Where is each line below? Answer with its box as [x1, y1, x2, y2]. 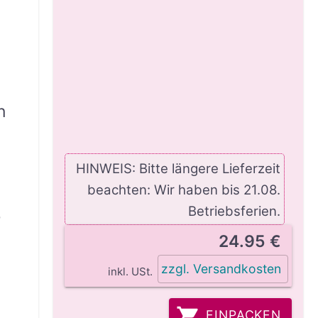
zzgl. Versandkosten [161, 261, 282, 277]
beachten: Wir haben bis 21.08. [87, 181, 281, 197]
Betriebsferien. [188, 202, 281, 219]
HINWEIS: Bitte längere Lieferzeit [76, 160, 281, 176]
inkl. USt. [107, 265, 153, 279]
